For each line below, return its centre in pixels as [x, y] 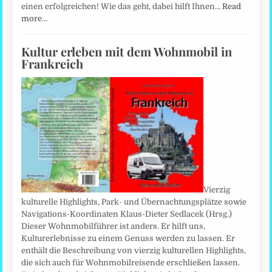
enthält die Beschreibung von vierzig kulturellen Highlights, [134, 250]
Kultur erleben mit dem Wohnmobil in [127, 51]
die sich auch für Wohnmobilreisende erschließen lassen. [131, 262]
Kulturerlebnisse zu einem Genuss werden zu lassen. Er [128, 238]
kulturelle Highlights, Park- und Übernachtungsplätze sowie [134, 202]
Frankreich [53, 63]
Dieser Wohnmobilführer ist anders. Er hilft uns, [114, 226]
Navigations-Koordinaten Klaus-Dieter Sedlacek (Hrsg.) [127, 214]
